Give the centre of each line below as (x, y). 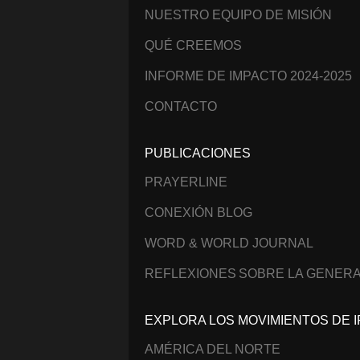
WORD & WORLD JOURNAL (229, 243)
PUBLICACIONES (198, 153)
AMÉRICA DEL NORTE (213, 350)
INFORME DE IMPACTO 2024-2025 (248, 76)
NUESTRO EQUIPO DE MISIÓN (238, 14)
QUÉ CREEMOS (193, 45)
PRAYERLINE (186, 182)
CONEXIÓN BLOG (198, 213)
